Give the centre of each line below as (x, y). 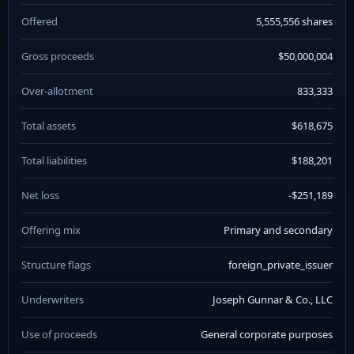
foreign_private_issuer (281, 265)
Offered (40, 21)
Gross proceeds (58, 56)
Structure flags (56, 265)
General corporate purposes (267, 334)
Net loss (40, 195)
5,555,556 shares (294, 21)
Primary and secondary (278, 230)
